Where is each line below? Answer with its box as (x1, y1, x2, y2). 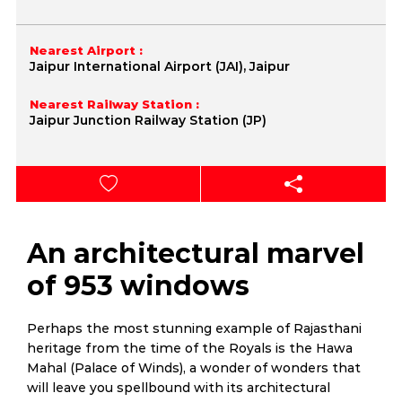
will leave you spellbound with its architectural (27, 380, 330, 396)
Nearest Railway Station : (30, 97, 199, 111)
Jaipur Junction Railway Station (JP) (30, 112, 267, 128)
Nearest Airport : (30, 43, 143, 57)
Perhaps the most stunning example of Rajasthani (27, 320, 362, 336)
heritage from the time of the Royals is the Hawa (27, 340, 353, 356)
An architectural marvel (27, 237, 364, 270)
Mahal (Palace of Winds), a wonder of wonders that (27, 360, 361, 376)
